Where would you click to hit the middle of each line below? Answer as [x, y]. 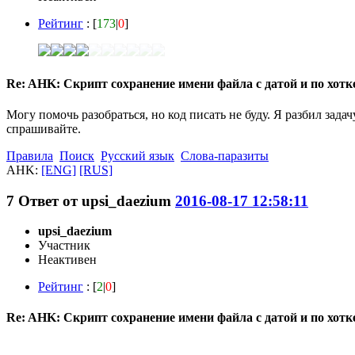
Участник [64, 246]
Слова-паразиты [225, 155]
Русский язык [137, 155]
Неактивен [67, 260]
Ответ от [50, 200]
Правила [30, 155]
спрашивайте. [44, 128]
